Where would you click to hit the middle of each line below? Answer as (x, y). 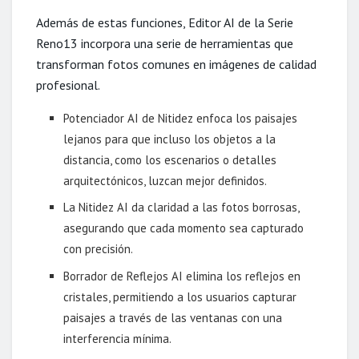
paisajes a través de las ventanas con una (173, 317)
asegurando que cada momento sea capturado (184, 228)
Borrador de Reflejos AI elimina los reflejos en (182, 276)
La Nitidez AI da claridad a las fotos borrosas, (182, 208)
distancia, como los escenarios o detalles (170, 159)
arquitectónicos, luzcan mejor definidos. (165, 180)
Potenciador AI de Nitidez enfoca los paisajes (181, 118)
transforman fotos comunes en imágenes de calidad (176, 64)
